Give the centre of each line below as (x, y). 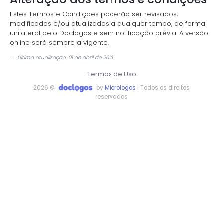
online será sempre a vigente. (59, 43)
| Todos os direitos (163, 87)
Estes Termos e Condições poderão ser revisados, (94, 14)
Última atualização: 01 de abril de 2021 (65, 57)
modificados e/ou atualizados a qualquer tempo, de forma (108, 24)
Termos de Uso (111, 74)
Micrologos (120, 87)
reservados (111, 97)
